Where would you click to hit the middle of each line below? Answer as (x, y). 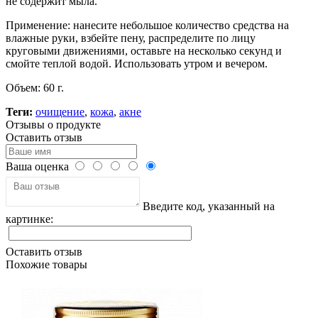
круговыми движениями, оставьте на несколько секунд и (144, 50)
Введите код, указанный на (207, 206)
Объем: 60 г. (35, 87)
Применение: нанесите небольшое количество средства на (147, 25)
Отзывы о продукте (53, 124)
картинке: (29, 219)
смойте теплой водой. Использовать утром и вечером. (137, 63)
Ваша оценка (37, 166)
